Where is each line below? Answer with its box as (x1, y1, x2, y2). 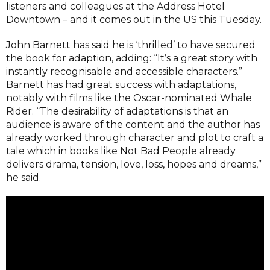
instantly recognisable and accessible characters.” (6, 65, 242, 77)
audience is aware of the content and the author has (6, 118, 260, 130)
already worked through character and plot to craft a (6, 131, 263, 143)
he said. (6, 171, 41, 183)
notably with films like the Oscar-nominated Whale (6, 92, 252, 104)
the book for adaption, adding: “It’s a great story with (6, 52, 257, 64)
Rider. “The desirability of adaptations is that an (6, 105, 228, 117)
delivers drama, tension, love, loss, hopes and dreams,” (6, 158, 262, 170)
